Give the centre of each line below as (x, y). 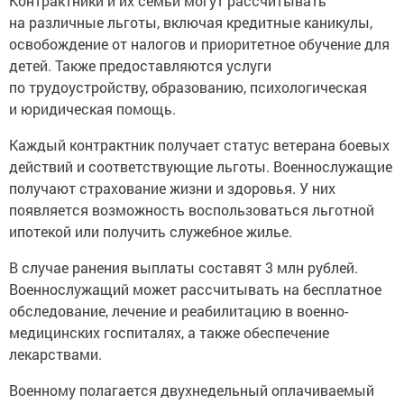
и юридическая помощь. (92, 109)
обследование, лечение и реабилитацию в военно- (179, 311)
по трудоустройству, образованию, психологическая (188, 87)
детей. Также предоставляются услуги (140, 66)
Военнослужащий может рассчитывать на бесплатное (195, 289)
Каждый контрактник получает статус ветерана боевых (199, 145)
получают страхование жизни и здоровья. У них (172, 188)
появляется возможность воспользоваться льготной (192, 210)
